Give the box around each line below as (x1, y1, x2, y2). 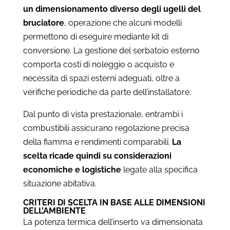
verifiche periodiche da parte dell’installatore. (23, 87, 191, 97)
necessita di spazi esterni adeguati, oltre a (23, 73, 180, 83)
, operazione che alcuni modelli (64, 17, 182, 28)
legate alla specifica (121, 164, 198, 175)
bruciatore (23, 17, 64, 28)
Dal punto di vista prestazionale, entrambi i (23, 109, 183, 119)
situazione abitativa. (23, 178, 97, 188)
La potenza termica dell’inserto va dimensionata (23, 217, 203, 227)
